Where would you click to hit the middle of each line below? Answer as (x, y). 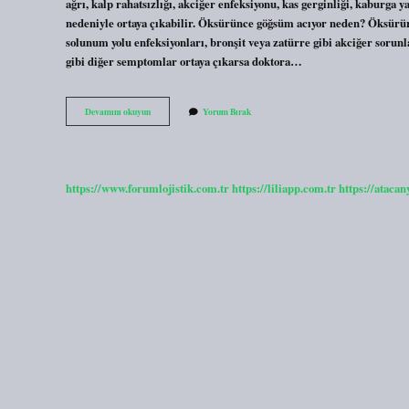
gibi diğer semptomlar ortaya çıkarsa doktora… (184, 61)
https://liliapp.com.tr (284, 188)
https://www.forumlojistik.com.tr (147, 188)
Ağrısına (166, 136)
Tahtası (163, 124)
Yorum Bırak (227, 112)
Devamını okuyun (118, 112)
